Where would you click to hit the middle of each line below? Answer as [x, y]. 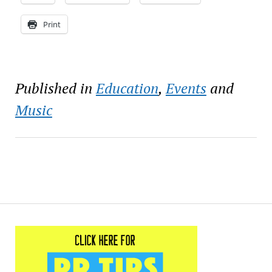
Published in [53, 88]
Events [186, 88]
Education [127, 88]
